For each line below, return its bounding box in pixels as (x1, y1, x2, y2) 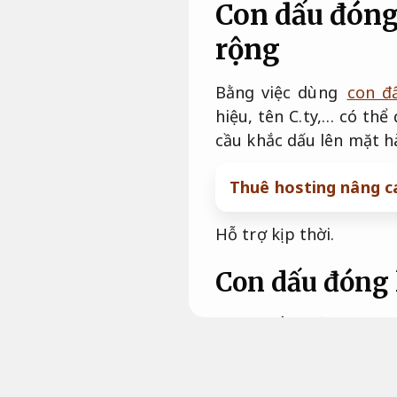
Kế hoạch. (215, 354, 289, 376)
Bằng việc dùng (215, 81, 345, 103)
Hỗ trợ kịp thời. (215, 222, 335, 245)
